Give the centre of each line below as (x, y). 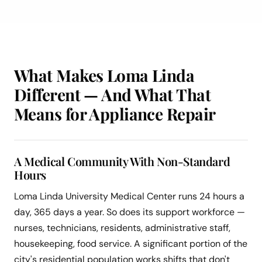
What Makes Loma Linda (104, 75)
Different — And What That (113, 95)
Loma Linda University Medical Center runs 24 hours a (129, 196)
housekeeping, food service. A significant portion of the (131, 244)
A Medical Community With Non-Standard (122, 161)
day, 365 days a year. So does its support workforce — (130, 212)
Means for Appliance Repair (115, 114)
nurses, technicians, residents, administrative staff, (122, 228)
